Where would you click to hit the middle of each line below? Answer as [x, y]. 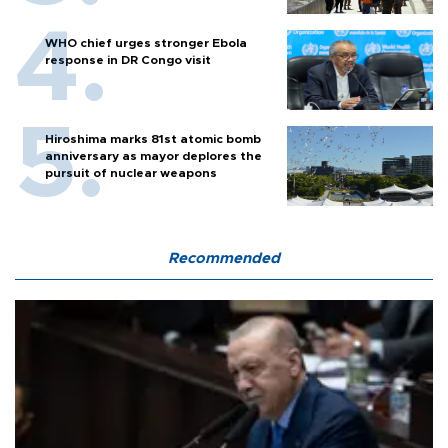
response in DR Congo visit [128, 59]
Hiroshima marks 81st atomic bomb [153, 138]
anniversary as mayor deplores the [153, 155]
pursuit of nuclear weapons [131, 172]
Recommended [224, 258]
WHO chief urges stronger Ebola [146, 42]
